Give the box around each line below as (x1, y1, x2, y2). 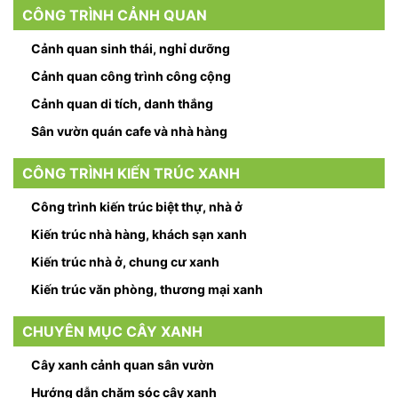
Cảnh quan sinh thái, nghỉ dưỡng (31, 41, 230, 57)
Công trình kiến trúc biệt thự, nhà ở (31, 199, 243, 215)
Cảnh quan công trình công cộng (31, 68, 231, 84)
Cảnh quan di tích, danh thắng (31, 96, 213, 112)
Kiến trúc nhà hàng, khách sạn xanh (31, 227, 247, 243)
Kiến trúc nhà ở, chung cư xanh (31, 254, 219, 270)
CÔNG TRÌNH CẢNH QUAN (22, 6, 207, 25)
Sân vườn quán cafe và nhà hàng (31, 123, 227, 139)
